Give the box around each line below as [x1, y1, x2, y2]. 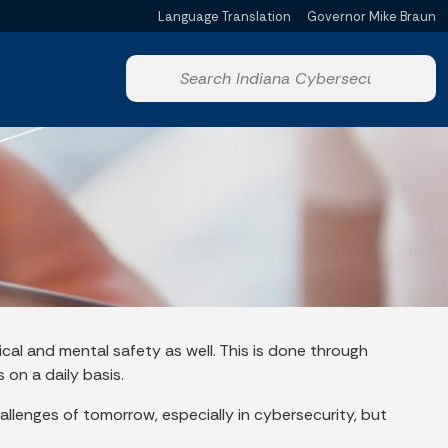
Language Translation [158, 7, 291, 25]
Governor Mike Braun [307, 7, 436, 25]
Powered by [149, 29, 220, 47]
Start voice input [244, 66, 283, 88]
